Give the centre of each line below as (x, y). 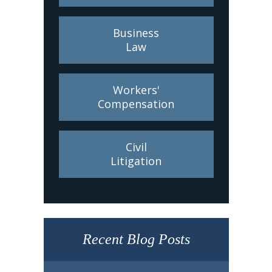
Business (136, 33)
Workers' (136, 90)
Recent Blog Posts (136, 240)
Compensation (136, 104)
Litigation (136, 161)
